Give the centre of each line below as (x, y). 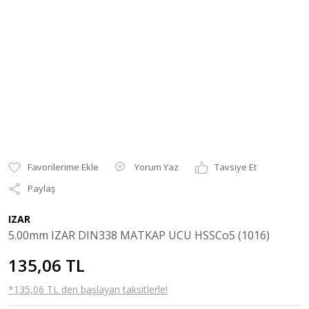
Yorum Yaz (157, 167)
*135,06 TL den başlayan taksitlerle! (88, 289)
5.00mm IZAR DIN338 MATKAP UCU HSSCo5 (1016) (139, 235)
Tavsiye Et (236, 167)
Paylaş (41, 188)
